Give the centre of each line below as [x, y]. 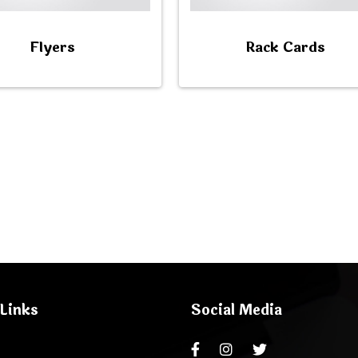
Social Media [237, 310]
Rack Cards [286, 48]
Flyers [52, 48]
